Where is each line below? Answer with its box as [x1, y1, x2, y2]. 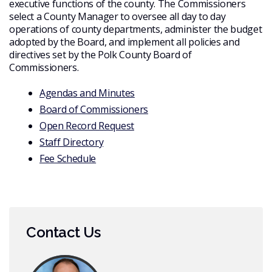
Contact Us [26, 223, 101, 241]
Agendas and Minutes [39, 86, 135, 100]
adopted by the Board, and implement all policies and [9, 35, 240, 49]
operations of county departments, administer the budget [9, 22, 262, 36]
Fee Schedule [39, 151, 97, 165]
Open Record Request [39, 118, 134, 132]
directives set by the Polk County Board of [9, 47, 192, 61]
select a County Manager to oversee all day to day [9, 9, 226, 23]
